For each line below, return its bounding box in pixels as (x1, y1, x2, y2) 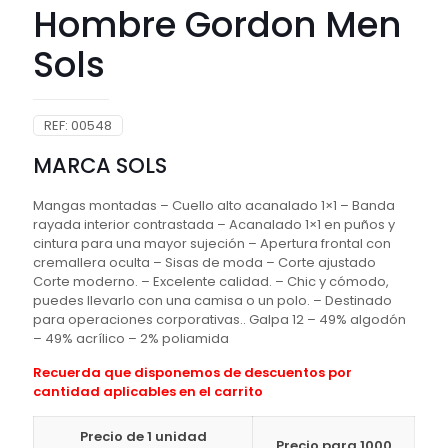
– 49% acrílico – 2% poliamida (33, 329, 229, 349)
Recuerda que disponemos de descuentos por (33, 363, 352, 383)
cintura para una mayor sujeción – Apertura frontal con (33, 234, 391, 254)
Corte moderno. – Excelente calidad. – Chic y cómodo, (33, 272, 389, 292)
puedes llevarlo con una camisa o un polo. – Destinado (33, 291, 392, 311)
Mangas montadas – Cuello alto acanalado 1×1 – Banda (33, 196, 395, 216)
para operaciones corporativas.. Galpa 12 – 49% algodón (33, 310, 406, 330)
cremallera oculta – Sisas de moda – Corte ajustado (33, 253, 376, 273)
